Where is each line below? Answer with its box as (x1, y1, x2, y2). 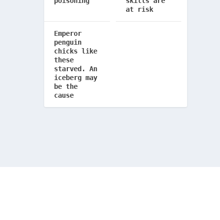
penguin (54, 38, 82, 46)
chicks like (54, 47, 98, 55)
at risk (125, 5, 153, 13)
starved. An (54, 65, 98, 73)
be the (54, 82, 78, 90)
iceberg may (54, 74, 98, 82)
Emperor (54, 29, 82, 37)
